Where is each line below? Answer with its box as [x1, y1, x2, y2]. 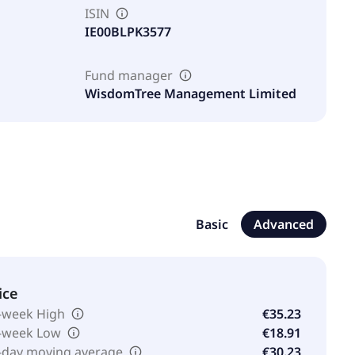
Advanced [254, 216, 314, 233]
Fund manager [85, 67, 174, 84]
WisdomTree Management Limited [85, 85, 297, 102]
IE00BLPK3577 [85, 23, 172, 40]
